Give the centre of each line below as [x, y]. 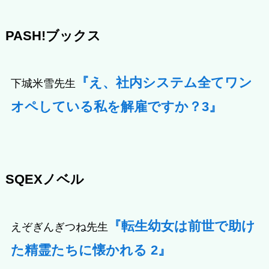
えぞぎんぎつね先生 [59, 227]
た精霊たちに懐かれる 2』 [91, 250]
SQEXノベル [44, 180]
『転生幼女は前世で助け [181, 226]
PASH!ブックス [53, 36]
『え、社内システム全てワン [164, 83]
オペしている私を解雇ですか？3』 [116, 107]
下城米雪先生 [43, 84]
